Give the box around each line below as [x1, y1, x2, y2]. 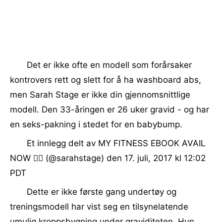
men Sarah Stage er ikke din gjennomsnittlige [10, 90, 190, 100]
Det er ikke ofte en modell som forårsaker [27, 60, 192, 70]
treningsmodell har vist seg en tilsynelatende [10, 202, 188, 212]
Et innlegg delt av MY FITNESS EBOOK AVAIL [27, 138, 206, 148]
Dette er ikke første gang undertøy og [27, 187, 176, 197]
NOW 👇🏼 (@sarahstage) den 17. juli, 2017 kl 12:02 [10, 153, 206, 163]
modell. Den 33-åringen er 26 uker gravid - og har [10, 105, 209, 114]
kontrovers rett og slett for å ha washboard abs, [10, 75, 201, 85]
